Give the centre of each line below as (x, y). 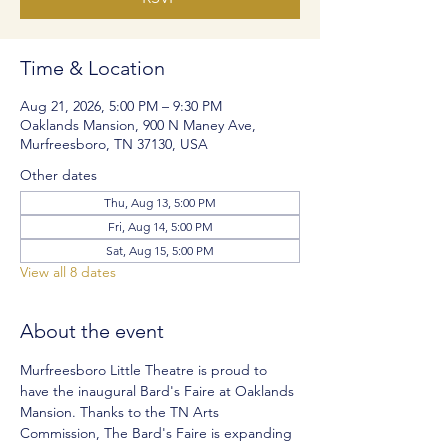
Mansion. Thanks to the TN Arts (121, 412)
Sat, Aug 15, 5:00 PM (160, 250)
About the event (92, 331)
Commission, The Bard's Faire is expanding (158, 433)
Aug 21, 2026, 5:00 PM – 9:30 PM (121, 106)
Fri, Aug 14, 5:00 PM (160, 226)
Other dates (58, 175)
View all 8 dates (68, 272)
